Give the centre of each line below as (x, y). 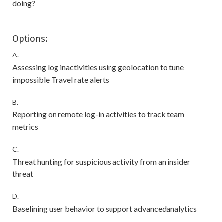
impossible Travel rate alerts (61, 80)
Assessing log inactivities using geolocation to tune (98, 67)
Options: (30, 39)
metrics (25, 127)
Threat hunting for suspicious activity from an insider (101, 161)
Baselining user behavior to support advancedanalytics (105, 208)
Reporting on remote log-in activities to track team (98, 114)
